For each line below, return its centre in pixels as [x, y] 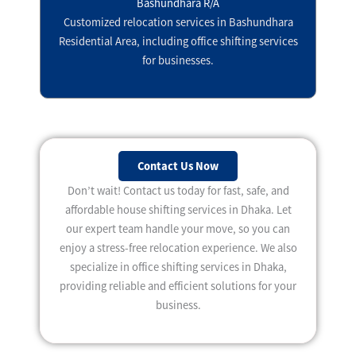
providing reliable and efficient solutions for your [178, 286]
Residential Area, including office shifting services [178, 41]
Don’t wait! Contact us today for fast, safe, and [178, 190]
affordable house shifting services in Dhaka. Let [178, 209]
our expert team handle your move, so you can [178, 228]
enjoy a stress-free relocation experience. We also [178, 248]
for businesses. [178, 60]
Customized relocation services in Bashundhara [178, 22]
